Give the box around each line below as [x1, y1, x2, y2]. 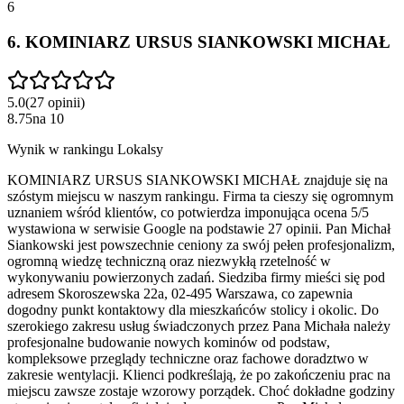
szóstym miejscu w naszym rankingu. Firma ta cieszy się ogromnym [7, 188, 393, 204]
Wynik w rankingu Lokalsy [7, 141, 163, 157]
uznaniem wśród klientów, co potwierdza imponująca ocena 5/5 [7, 204, 369, 220]
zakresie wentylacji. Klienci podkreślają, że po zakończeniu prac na [7, 366, 390, 382]
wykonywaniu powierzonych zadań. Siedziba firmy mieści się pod [7, 269, 385, 285]
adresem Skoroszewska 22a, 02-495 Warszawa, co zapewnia [7, 285, 353, 301]
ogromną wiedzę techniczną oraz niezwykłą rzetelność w [7, 252, 331, 269]
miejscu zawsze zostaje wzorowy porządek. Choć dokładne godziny [7, 382, 395, 399]
